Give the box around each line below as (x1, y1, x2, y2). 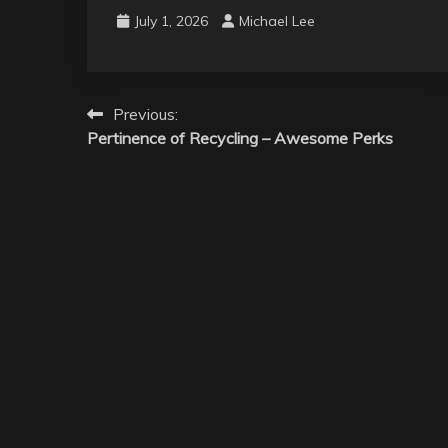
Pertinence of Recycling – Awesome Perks (87, 127, 393, 148)
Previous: (113, 103, 178, 124)
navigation (86, 137, 224, 171)
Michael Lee (239, 11, 315, 30)
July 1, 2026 (134, 11, 208, 30)
